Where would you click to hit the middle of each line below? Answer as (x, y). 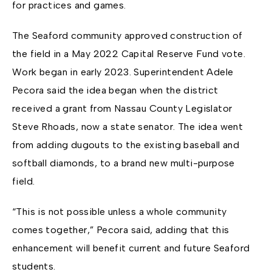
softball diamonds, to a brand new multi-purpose (124, 163)
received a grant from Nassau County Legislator (122, 109)
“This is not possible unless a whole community (120, 212)
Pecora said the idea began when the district (115, 90)
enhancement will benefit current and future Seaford (131, 248)
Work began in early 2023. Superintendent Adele (123, 72)
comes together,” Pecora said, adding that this (121, 230)
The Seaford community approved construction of (127, 36)
